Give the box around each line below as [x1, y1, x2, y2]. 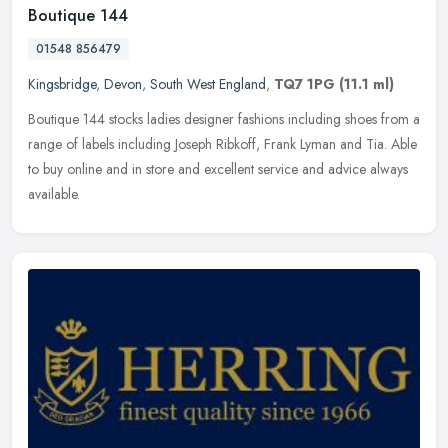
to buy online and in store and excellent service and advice [28, 158, 366, 179]
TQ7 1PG [274, 73, 335, 94]
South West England [150, 73, 266, 94]
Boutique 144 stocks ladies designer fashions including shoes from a [28, 108, 420, 129]
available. [28, 183, 80, 204]
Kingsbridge [28, 73, 96, 94]
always [370, 158, 408, 179]
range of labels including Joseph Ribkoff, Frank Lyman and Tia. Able [28, 133, 417, 154]
